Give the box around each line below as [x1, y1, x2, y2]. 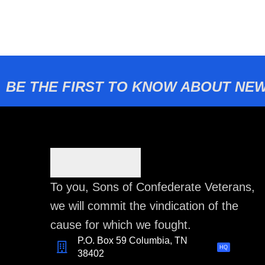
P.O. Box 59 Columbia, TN [77, 235, 188, 245]
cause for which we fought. [50, 218, 191, 231]
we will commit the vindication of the [50, 199, 238, 212]
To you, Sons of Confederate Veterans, [50, 180, 255, 193]
